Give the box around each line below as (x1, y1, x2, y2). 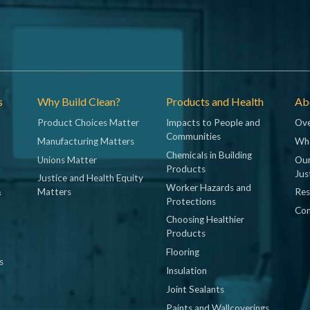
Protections (166, 195, 216, 207)
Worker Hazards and (166, 181, 251, 193)
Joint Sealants (166, 283, 224, 295)
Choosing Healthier (166, 214, 244, 226)
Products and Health (166, 94, 264, 108)
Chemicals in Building (166, 149, 252, 161)
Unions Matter (37, 154, 97, 165)
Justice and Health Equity (37, 172, 143, 184)
